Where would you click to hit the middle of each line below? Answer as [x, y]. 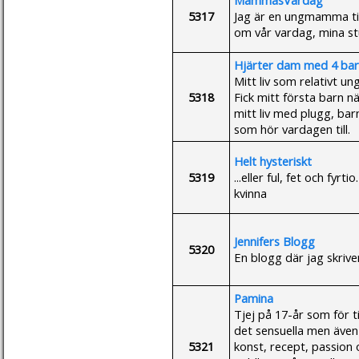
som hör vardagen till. [292, 129]
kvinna [250, 193]
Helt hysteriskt [273, 161]
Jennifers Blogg [274, 241]
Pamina [254, 298]
